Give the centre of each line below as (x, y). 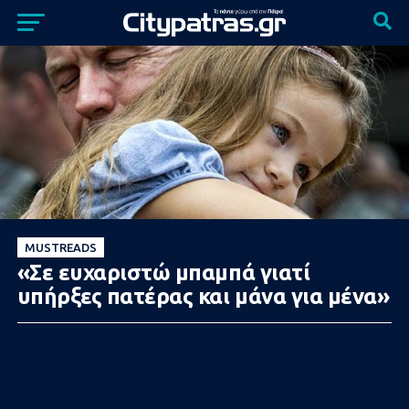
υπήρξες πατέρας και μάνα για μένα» (203, 296)
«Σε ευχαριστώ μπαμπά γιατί (163, 273)
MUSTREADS (60, 247)
